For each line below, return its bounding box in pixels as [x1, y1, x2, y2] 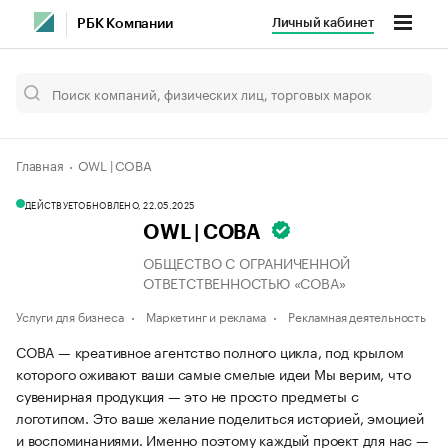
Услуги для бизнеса [16, 306, 124, 325]
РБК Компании [77, 17, 173, 31]
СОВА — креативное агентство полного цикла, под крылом [16, 340, 404, 362]
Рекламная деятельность [288, 306, 426, 325]
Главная [16, 154, 64, 174]
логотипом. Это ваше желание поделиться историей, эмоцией [16, 406, 424, 428]
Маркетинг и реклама [146, 306, 266, 325]
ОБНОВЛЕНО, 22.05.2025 [78, 197, 195, 211]
